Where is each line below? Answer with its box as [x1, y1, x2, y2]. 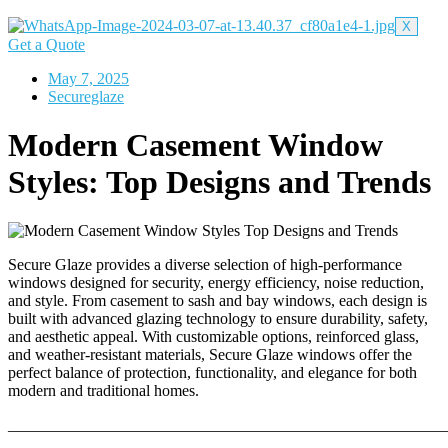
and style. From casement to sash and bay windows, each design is [8, 292, 427, 310]
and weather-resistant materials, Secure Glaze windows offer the [8, 346, 412, 364]
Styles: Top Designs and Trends [8, 163, 431, 200]
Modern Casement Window [8, 126, 383, 163]
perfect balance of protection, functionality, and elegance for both [8, 364, 417, 382]
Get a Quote [8, 35, 85, 53]
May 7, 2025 [48, 69, 129, 87]
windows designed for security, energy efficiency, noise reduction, [8, 274, 424, 292]
